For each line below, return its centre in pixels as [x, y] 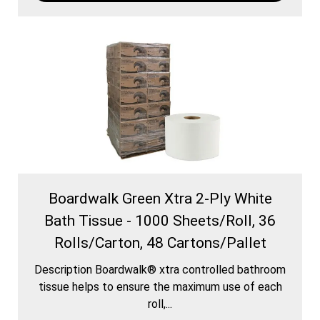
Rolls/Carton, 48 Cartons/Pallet [160, 242]
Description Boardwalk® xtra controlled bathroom [160, 269]
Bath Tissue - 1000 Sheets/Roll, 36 [160, 220]
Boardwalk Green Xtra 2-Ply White [160, 198]
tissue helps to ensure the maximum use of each [160, 286]
